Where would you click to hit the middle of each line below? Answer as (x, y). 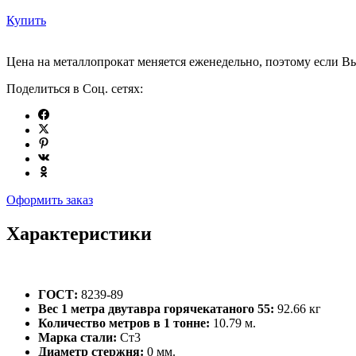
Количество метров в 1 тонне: (124, 323)
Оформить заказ (50, 200)
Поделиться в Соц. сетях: (75, 89)
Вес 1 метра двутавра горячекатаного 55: (158, 309)
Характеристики (79, 234)
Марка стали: (77, 338)
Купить (26, 21)
